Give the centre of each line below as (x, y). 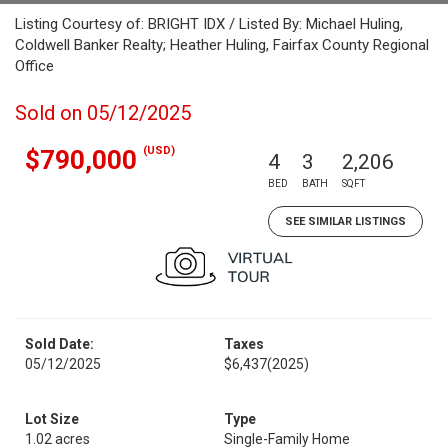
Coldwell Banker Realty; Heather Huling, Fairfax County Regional (222, 45)
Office (34, 66)
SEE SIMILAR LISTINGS (345, 221)
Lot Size (52, 419)
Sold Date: (59, 344)
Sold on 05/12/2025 (103, 113)
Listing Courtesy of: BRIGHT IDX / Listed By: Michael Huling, (209, 24)
